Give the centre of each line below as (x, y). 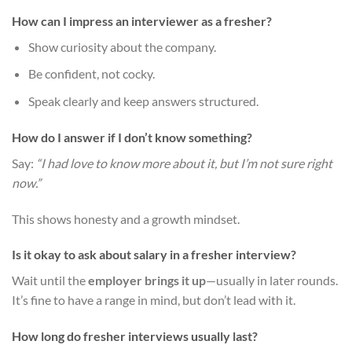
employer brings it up (147, 280)
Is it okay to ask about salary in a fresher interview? (154, 255)
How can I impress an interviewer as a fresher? (142, 20)
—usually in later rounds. (272, 280)
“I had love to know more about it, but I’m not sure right (184, 163)
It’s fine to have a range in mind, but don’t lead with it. (154, 300)
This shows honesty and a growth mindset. (126, 218)
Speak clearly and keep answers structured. (143, 101)
